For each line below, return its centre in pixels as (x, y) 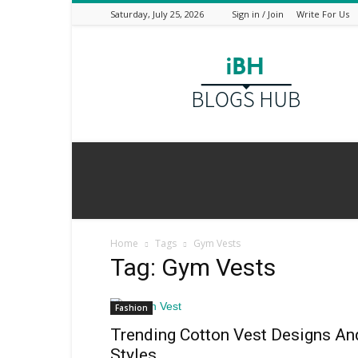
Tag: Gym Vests (193, 267)
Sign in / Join (258, 14)
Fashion (131, 308)
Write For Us (323, 14)
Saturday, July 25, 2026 (157, 14)
